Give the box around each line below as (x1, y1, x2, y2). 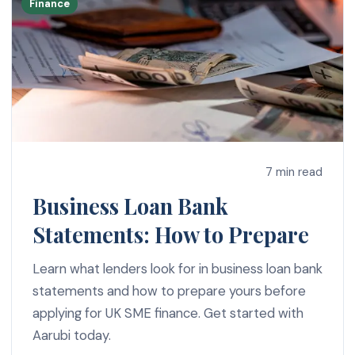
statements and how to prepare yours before (32, 281, 306, 300)
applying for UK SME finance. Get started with (32, 303, 303, 322)
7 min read (265, 163, 323, 180)
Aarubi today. (32, 326, 111, 344)
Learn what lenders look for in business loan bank (32, 259, 323, 277)
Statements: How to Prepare (32, 219, 309, 249)
